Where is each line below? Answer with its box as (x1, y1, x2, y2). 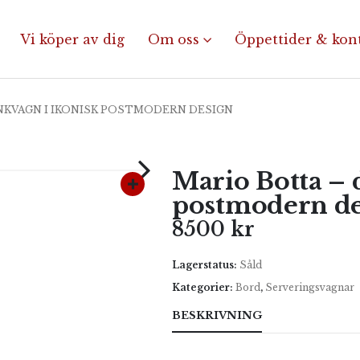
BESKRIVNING (172, 309, 262, 322)
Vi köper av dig (20, 31, 125, 47)
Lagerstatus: (172, 259, 239, 271)
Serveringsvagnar (265, 281, 354, 293)
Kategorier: (172, 281, 235, 293)
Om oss (148, 31, 199, 47)
